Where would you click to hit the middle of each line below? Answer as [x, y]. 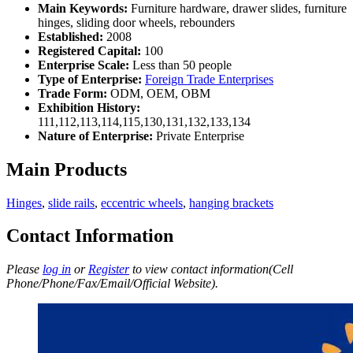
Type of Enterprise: [90, 79]
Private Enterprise [199, 136]
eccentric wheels [142, 203]
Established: [71, 36]
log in [57, 269]
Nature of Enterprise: [95, 136]
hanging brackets [231, 203]
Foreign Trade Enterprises [209, 79]
